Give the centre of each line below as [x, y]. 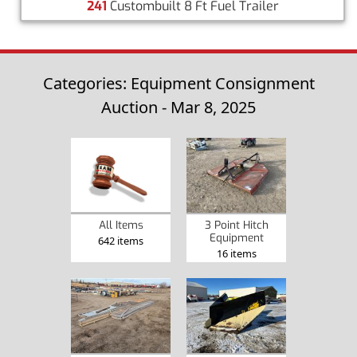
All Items [121, 225]
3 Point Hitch [236, 225]
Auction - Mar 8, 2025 [178, 108]
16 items [236, 254]
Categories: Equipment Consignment [178, 84]
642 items [121, 241]
